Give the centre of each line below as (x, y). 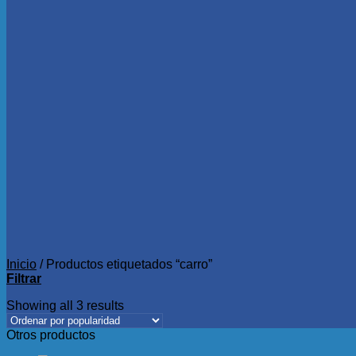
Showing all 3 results (65, 305)
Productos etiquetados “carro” (128, 264)
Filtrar (24, 278)
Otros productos (51, 335)
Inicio (21, 264)
